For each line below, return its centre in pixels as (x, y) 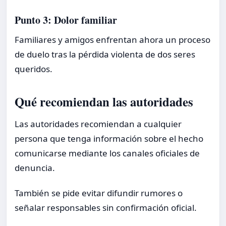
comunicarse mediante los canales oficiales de (107, 153)
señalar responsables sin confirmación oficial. (106, 208)
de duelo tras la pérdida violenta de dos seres (105, 54)
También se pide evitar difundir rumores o (99, 193)
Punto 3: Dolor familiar (66, 20)
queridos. (34, 69)
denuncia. (35, 167)
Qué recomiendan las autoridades (104, 102)
